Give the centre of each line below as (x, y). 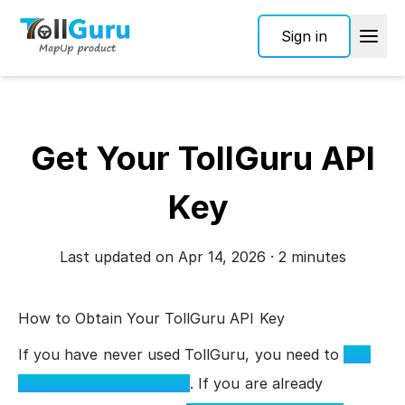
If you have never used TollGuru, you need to (181, 354)
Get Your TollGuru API (202, 158)
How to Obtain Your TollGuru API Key (151, 318)
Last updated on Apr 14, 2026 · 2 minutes (202, 257)
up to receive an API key (104, 383)
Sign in (304, 36)
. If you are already (257, 383)
